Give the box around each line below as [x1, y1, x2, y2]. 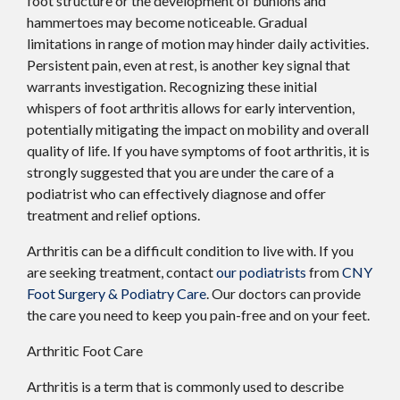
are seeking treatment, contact [27, 263, 216, 281]
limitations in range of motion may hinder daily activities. [27, 35, 369, 53]
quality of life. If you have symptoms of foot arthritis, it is [27, 142, 370, 160]
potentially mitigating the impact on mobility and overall [27, 121, 369, 138]
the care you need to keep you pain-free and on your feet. [27, 306, 370, 324]
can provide [287, 285, 361, 303]
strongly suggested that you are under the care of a [27, 163, 334, 181]
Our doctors [212, 285, 287, 303]
